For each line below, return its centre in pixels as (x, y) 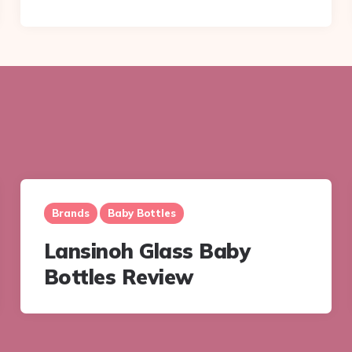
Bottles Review (118, 277)
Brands (70, 213)
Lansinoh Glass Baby (147, 251)
